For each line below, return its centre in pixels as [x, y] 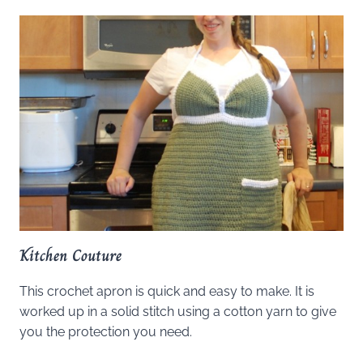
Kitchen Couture [70, 256]
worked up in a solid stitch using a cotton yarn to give [178, 312]
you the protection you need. [106, 332]
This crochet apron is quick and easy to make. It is [167, 292]
